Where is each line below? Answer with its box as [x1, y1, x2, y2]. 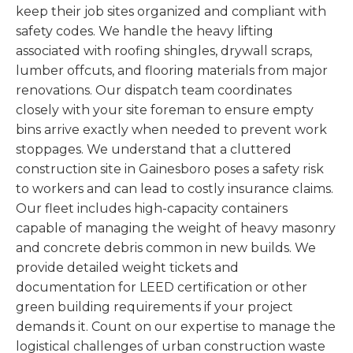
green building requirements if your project [16, 299, 293, 315]
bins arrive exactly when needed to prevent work [16, 122, 327, 138]
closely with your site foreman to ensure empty [16, 102, 314, 118]
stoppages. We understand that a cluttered [16, 142, 292, 158]
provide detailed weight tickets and [16, 260, 239, 276]
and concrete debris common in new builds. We [16, 240, 316, 256]
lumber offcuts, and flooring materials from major [16, 63, 328, 79]
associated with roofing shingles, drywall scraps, [16, 43, 312, 59]
